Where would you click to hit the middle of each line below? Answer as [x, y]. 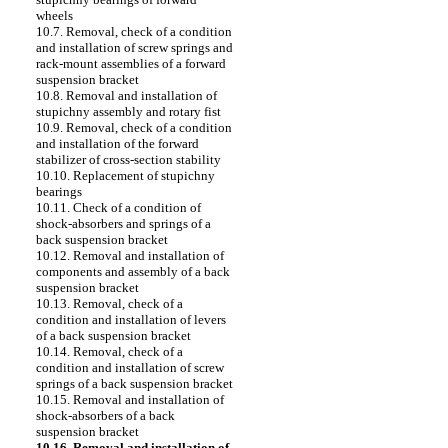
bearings [59, 191]
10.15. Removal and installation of [130, 399]
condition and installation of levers [131, 319]
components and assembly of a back [133, 271]
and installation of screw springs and [134, 47]
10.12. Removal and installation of [130, 255]
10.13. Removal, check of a [109, 303]
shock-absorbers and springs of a [123, 223]
